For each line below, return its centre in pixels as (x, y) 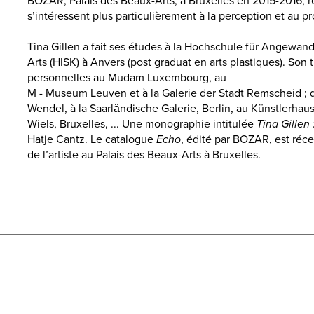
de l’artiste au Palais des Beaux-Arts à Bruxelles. (144, 155)
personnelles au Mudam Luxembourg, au (127, 78)
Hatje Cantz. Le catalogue (92, 139)
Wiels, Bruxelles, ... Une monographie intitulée (142, 124)
